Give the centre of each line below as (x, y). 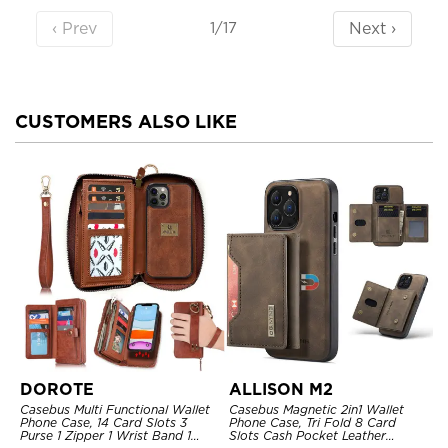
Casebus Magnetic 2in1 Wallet (316, 409)
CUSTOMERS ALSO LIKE (126, 121)
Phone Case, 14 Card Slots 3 (103, 422)
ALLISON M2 (281, 389)
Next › (373, 28)
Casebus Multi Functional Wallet (115, 409)
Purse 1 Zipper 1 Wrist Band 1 (105, 435)
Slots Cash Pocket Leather (307, 435)
